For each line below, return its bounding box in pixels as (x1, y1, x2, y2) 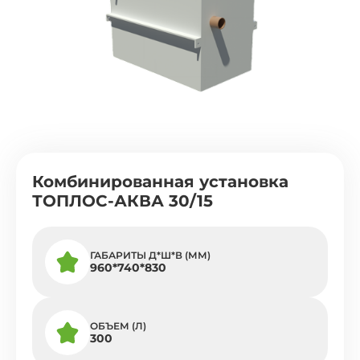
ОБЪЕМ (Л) (90, 320, 146, 333)
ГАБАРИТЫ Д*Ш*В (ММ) (90, 249, 211, 262)
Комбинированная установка (32, 172, 288, 192)
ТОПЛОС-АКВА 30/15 (32, 191, 213, 211)
